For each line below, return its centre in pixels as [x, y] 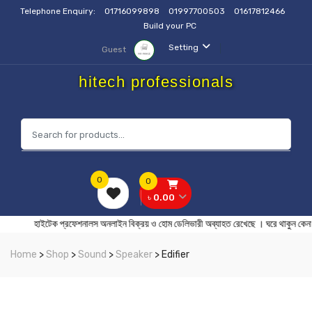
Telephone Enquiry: [59, 11]
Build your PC [170, 26]
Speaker [134, 255]
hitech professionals [156, 82]
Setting [184, 47]
